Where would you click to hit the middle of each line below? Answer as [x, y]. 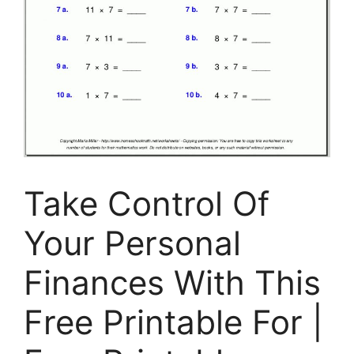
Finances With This [172, 282]
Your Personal [132, 243]
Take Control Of [147, 203]
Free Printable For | [173, 322]
